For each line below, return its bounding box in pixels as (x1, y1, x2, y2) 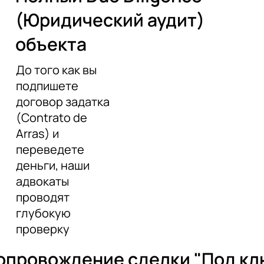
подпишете (15, 77, 78, 94)
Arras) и (15, 125, 59, 141)
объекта (15, 31, 87, 56)
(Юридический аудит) (15, 7, 204, 32)
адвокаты (15, 173, 69, 189)
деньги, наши (15, 157, 90, 173)
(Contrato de (15, 109, 87, 126)
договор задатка (15, 93, 110, 110)
